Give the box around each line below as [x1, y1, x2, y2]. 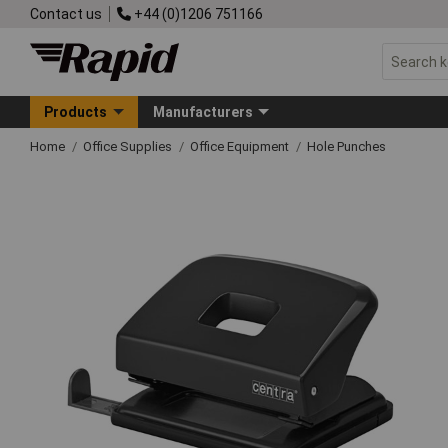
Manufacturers [152, 103, 253, 120]
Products [44, 103, 108, 120]
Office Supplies [83, 138, 175, 154]
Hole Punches [307, 138, 386, 154]
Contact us [30, 5, 102, 22]
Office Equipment [190, 138, 292, 154]
